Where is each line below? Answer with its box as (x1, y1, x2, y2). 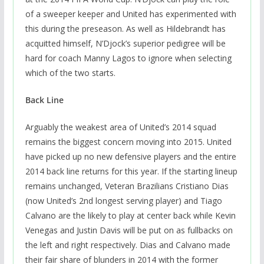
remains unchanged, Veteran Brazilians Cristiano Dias (25, 180, 229, 192)
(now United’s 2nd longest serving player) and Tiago (25, 195, 222, 207)
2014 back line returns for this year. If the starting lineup (25, 166, 237, 177)
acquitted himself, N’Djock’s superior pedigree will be (25, 38, 226, 49)
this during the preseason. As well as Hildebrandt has (25, 23, 226, 35)
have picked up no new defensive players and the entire (25, 151, 236, 163)
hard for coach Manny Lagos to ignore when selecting (25, 52, 232, 64)
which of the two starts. (25, 67, 115, 79)
